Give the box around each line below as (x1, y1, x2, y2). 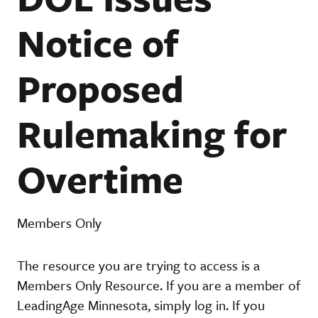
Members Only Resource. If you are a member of (17, 275, 300, 295)
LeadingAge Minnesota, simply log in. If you (17, 295, 265, 314)
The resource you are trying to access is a (17, 255, 260, 275)
